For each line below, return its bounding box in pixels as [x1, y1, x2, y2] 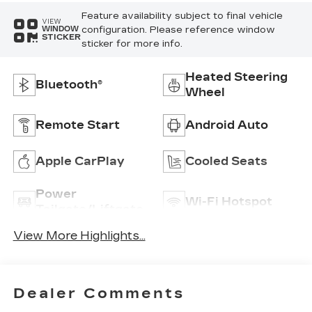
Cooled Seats [185, 155, 267, 169]
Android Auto [185, 118, 268, 132]
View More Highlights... [13, 229, 146, 243]
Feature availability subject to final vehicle [81, 10, 283, 22]
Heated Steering [185, 70, 288, 84]
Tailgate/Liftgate [35, 203, 143, 217]
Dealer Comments [13, 284, 185, 302]
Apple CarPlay [35, 155, 125, 169]
